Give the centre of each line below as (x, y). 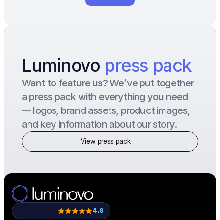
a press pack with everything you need (105, 97)
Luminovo (63, 65)
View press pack (106, 141)
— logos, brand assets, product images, (106, 110)
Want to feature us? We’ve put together (108, 83)
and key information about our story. (99, 124)
